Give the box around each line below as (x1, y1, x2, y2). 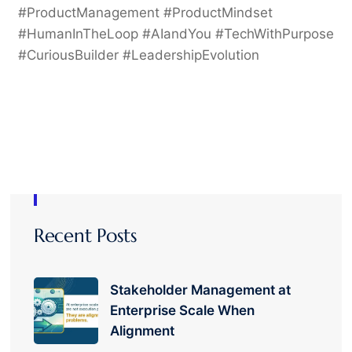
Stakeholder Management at (110, 282, 291, 299)
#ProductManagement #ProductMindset (17, 4, 273, 20)
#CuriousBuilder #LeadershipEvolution (17, 46, 259, 63)
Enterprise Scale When (110, 302, 255, 319)
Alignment (110, 323, 175, 339)
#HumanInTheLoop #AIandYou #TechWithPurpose (17, 25, 334, 42)
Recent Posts (33, 223, 137, 247)
